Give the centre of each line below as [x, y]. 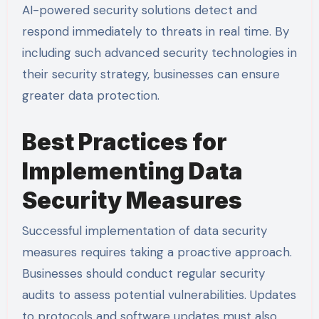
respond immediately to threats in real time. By [155, 32]
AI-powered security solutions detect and [139, 10]
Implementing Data [132, 172]
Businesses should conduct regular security [143, 273]
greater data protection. [90, 96]
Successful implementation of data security [144, 230]
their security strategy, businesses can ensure [151, 74]
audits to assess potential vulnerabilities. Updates [159, 294]
